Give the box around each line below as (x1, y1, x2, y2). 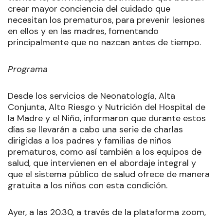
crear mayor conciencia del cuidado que (8, 2, 170, 15)
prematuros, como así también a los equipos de (8, 145, 201, 158)
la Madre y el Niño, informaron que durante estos (8, 112, 206, 124)
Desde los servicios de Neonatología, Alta (8, 90, 175, 102)
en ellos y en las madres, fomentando (8, 25, 159, 37)
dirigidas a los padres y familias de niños (8, 134, 171, 146)
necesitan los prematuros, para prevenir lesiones (8, 14, 205, 26)
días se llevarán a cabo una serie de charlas (8, 123, 183, 135)
